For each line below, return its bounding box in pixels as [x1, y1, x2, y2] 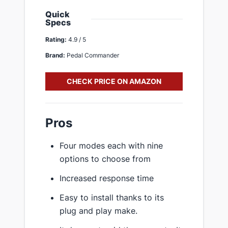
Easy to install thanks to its [60, 192, 164, 203]
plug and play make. [60, 205, 137, 216]
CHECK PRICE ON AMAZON [67, 76, 161, 85]
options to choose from [60, 153, 151, 164]
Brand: [45, 51, 65, 59]
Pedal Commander [65, 51, 119, 59]
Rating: [45, 35, 67, 43]
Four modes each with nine [60, 140, 163, 151]
